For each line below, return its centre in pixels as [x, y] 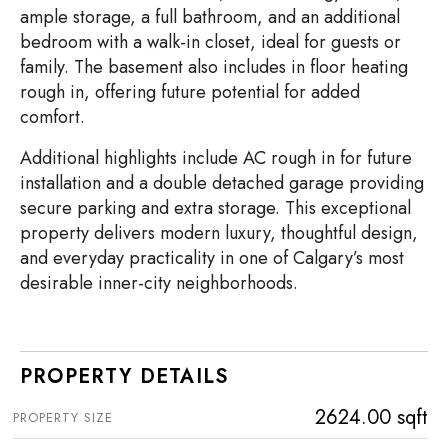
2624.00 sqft [371, 418]
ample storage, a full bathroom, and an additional [210, 17]
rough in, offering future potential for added [190, 92]
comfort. [52, 117]
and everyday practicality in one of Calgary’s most [212, 258]
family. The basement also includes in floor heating [214, 67]
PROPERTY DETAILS [124, 377]
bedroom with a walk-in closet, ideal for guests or [210, 42]
